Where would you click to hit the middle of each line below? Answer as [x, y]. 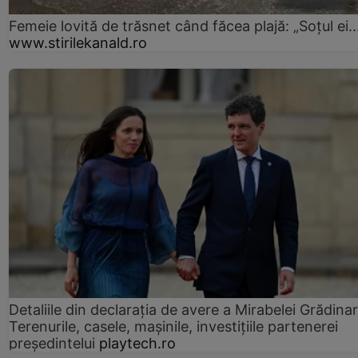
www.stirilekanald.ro [78, 43]
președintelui [52, 344]
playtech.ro [137, 344]
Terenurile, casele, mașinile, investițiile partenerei [173, 327]
